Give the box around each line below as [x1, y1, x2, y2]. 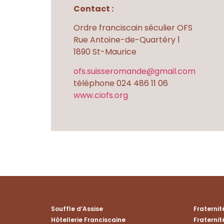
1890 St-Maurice [73, 46, 136, 58]
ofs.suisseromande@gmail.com [73, 65, 195, 77]
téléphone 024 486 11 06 [73, 77, 168, 89]
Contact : [73, 2, 113, 14]
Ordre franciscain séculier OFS [73, 22, 192, 34]
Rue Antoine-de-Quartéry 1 [73, 34, 180, 46]
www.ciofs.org [73, 89, 128, 101]
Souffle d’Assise [51, 204, 103, 213]
